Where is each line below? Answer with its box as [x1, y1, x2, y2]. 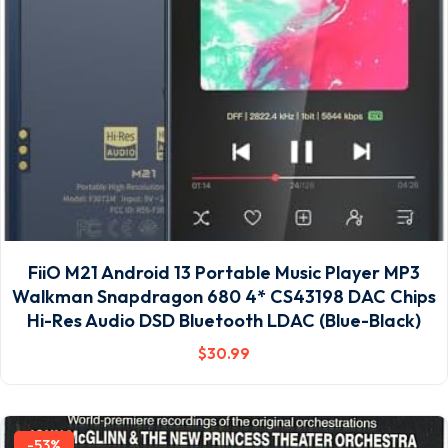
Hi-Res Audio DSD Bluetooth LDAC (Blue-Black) [27, 309, 421, 332]
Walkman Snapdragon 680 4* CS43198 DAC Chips [12, 285, 436, 308]
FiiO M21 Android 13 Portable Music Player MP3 [28, 261, 420, 284]
